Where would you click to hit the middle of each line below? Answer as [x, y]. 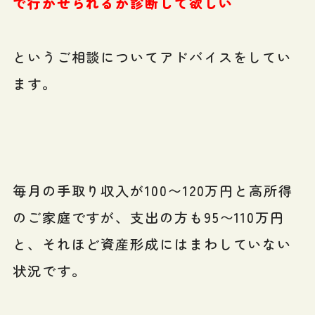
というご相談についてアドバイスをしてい [152, 57]
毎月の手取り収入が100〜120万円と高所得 [153, 190]
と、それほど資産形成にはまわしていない [152, 244]
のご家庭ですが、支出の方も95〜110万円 [149, 217]
